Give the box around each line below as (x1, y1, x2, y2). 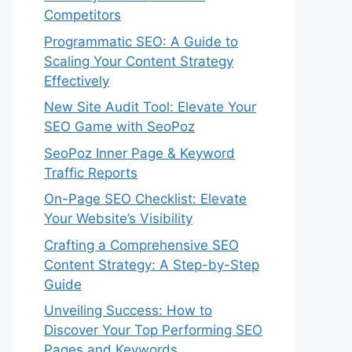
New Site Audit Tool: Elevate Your (44, 99, 256, 115)
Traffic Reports (44, 164, 137, 181)
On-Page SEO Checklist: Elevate (44, 191, 247, 207)
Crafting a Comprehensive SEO (44, 236, 239, 253)
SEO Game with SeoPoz (44, 119, 195, 134)
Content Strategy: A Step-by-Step (44, 256, 259, 273)
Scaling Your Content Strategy (44, 53, 233, 69)
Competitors (44, 7, 121, 23)
